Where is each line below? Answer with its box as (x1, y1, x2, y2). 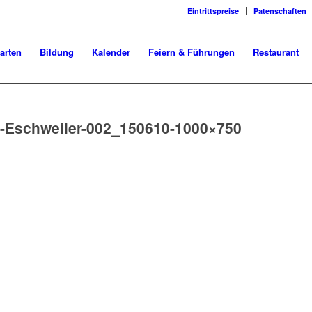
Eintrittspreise (187, 6, 239, 16)
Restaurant (253, 45, 299, 58)
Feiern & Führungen (148, 45, 235, 58)
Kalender (92, 45, 130, 58)
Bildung (40, 45, 74, 58)
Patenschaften (253, 6, 306, 16)
